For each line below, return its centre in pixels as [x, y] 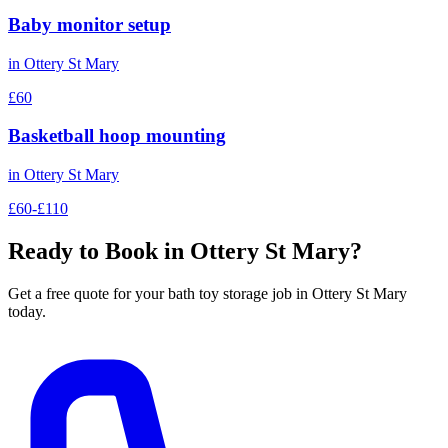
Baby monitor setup [89, 24]
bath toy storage [218, 293]
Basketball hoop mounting [117, 136]
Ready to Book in [99, 251]
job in [288, 293]
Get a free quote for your [88, 293]
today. [27, 311]
